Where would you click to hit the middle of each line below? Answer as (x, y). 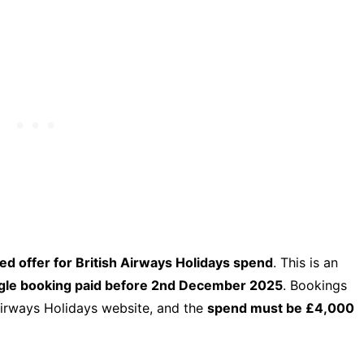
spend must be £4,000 (281, 308)
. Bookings (315, 285)
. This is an (305, 262)
